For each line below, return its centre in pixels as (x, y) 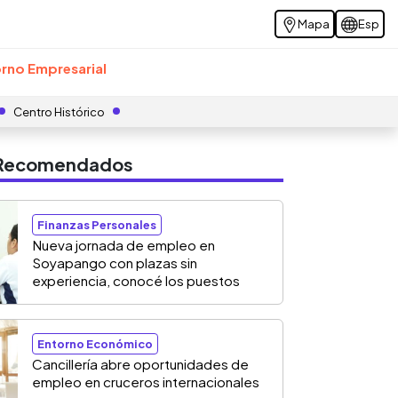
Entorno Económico (95, 344)
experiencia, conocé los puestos (136, 280)
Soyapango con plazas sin (115, 263)
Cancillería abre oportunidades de (140, 364)
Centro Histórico (59, 112)
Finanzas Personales (97, 225)
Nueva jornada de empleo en (123, 245)
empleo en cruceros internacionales (146, 382)
